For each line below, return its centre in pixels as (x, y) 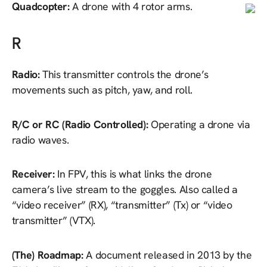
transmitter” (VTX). (53, 221)
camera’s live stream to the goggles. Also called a (125, 190)
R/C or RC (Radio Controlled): (81, 124)
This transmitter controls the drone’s (126, 74)
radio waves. (40, 139)
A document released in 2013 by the (169, 254)
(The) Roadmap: (49, 254)
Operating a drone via (201, 124)
